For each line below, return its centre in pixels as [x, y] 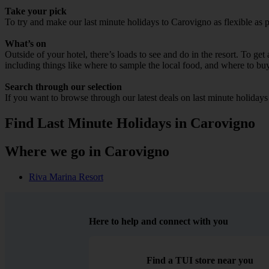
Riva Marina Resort [66, 177]
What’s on [26, 43]
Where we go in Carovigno [87, 151]
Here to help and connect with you [159, 221]
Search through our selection [63, 86]
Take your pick [36, 11]
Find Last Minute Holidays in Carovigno [130, 123]
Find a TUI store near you [200, 260]
